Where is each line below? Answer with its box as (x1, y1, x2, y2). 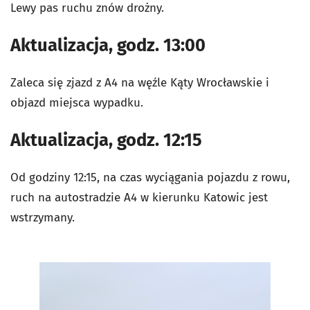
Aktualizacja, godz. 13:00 (10, 35, 206, 56)
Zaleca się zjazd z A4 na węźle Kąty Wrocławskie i (10, 75, 269, 90)
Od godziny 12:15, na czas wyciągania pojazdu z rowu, (10, 170, 290, 185)
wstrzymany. (10, 210, 75, 225)
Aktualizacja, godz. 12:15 (10, 129, 202, 151)
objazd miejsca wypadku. (10, 95, 143, 110)
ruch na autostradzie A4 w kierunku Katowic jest (10, 190, 268, 205)
